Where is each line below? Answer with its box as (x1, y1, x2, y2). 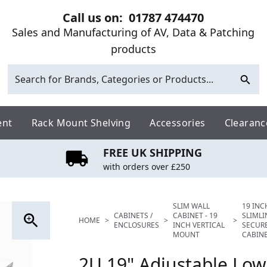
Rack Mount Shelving (31, 116, 131, 129)
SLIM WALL (173, 200, 210, 211)
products (110, 42, 156, 56)
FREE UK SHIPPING (103, 145, 202, 160)
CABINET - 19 (173, 210, 218, 221)
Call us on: (63, 10, 129, 26)
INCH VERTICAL (173, 219, 225, 230)
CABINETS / (114, 210, 153, 221)
